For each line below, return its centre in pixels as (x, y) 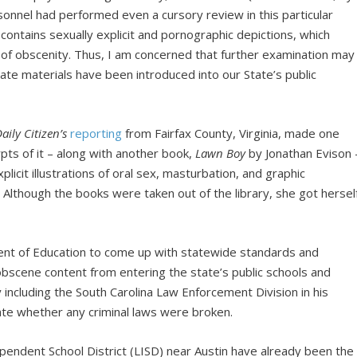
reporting (96, 133)
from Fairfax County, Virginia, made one (231, 133)
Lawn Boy (221, 153)
